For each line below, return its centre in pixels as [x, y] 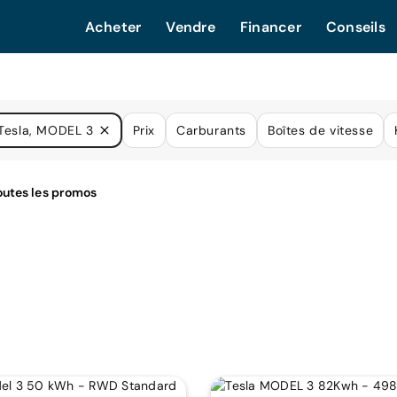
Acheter [113, 27]
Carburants [211, 130]
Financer [270, 27]
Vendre [191, 27]
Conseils [355, 27]
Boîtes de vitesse [320, 130]
